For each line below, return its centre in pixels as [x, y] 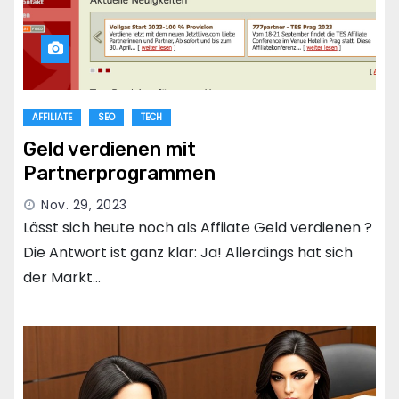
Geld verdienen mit [110, 150]
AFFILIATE [52, 118]
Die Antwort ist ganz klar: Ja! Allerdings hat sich [188, 253]
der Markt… [62, 278]
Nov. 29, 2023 [84, 205]
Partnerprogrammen [119, 174]
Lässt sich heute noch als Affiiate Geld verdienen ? [198, 228]
